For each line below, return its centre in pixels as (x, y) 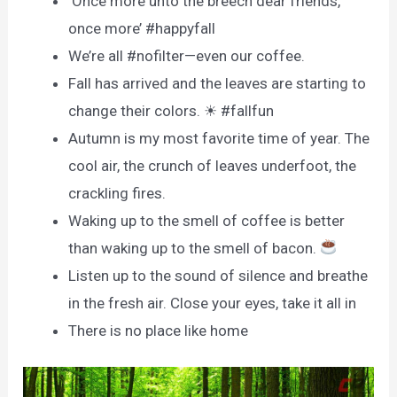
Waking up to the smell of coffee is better (207, 220)
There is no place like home (159, 330)
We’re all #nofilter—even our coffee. (187, 55)
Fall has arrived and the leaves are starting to (218, 83)
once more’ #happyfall (142, 28)
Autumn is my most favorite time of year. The (219, 138)
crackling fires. (117, 193)
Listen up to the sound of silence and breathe (218, 275)
